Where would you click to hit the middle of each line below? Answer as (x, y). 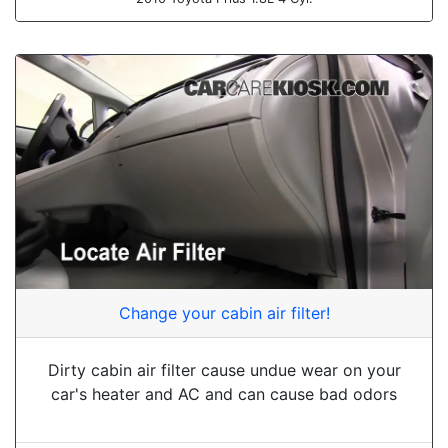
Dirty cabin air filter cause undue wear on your (224, 369)
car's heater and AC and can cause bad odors (224, 393)
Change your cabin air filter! (224, 312)
